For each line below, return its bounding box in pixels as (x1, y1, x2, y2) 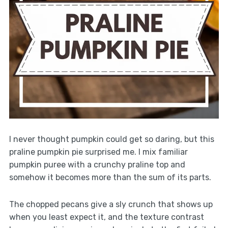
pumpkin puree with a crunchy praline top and (9, 159, 185, 169)
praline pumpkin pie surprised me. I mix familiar (9, 147, 188, 157)
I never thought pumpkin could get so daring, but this (9, 134, 214, 144)
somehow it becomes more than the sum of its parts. (9, 172, 211, 182)
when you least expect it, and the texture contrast (9, 212, 204, 222)
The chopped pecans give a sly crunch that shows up (9, 199, 213, 209)
